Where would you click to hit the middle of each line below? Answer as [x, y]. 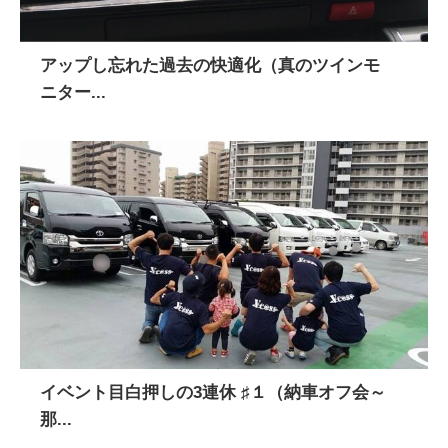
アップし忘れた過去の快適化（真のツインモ [210, 65]
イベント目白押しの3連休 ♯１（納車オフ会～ [213, 393]
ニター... [73, 92]
